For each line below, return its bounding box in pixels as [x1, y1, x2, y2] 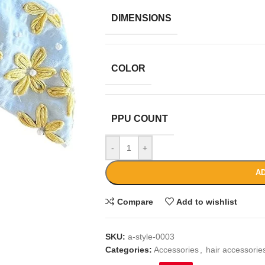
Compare [117, 196, 153, 206]
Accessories [153, 245, 199, 254]
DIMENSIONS [111, 13, 172, 23]
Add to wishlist [176, 196, 238, 206]
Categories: [105, 245, 152, 254]
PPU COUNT [111, 114, 168, 124]
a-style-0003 [127, 232, 174, 241]
